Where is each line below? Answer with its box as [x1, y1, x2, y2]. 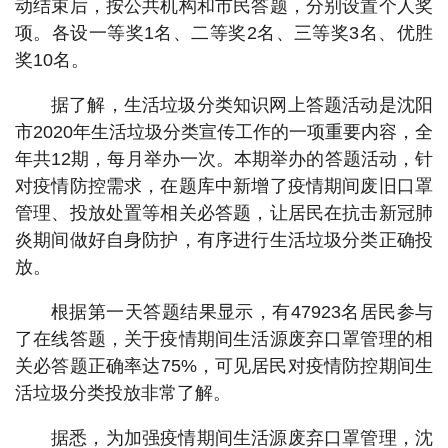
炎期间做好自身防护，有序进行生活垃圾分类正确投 [15, 230, 433, 250]
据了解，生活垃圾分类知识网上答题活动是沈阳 [51, 95, 433, 115]
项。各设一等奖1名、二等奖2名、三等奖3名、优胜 [15, 23, 433, 43]
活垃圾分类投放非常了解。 [15, 383, 231, 403]
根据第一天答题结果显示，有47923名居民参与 [51, 302, 433, 322]
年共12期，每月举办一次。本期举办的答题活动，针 [15, 149, 433, 169]
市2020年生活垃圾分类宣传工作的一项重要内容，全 [15, 122, 433, 142]
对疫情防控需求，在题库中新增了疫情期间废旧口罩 [15, 176, 433, 196]
